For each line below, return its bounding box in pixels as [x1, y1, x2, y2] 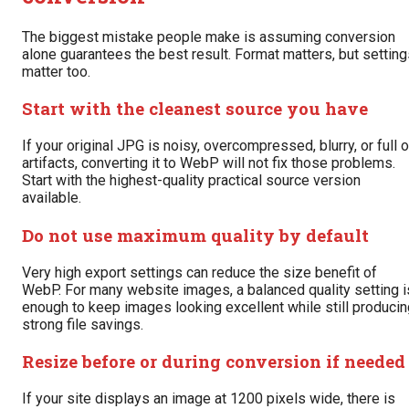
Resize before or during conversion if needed [22, 350, 405, 373]
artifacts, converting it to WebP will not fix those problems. [22, 154, 395, 173]
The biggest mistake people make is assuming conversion [22, 27, 395, 46]
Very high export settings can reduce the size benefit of [22, 263, 377, 281]
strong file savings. [22, 315, 143, 333]
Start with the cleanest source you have [22, 97, 368, 121]
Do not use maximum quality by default [22, 223, 369, 246]
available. [22, 189, 81, 207]
